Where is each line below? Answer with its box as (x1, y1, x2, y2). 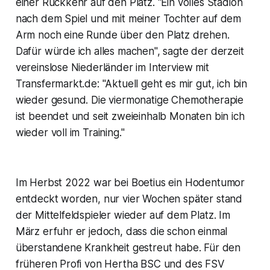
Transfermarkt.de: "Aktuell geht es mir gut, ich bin (15, 78, 248, 90)
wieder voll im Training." (15, 127, 125, 139)
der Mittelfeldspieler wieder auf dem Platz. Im (15, 209, 230, 222)
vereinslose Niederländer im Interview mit (15, 61, 209, 74)
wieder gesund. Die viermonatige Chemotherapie (15, 94, 244, 107)
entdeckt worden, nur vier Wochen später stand (15, 193, 243, 206)
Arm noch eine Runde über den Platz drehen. (15, 29, 230, 42)
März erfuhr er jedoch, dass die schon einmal (15, 225, 228, 238)
